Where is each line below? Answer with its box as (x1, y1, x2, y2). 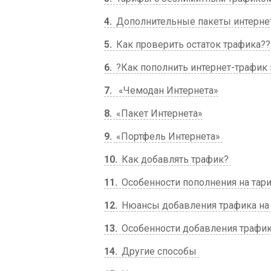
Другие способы (119, 246, 199, 257)
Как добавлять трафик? (119, 154, 231, 165)
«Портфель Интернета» (114, 131, 223, 142)
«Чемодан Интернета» (114, 85, 218, 96)
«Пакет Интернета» (114, 108, 203, 119)
